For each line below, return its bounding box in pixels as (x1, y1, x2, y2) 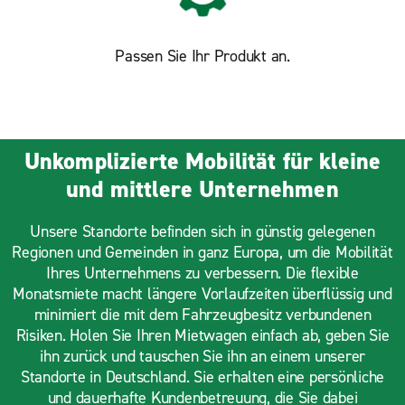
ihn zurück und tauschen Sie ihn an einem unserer (40, 345, 365, 367)
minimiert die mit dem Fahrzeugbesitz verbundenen (33, 304, 372, 325)
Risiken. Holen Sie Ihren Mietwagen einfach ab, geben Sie (15, 325, 390, 346)
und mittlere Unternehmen (66, 174, 339, 204)
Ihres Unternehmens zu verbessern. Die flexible (46, 262, 359, 284)
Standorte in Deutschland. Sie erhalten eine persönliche (20, 366, 385, 388)
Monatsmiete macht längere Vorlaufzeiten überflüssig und (13, 283, 392, 305)
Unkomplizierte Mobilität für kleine (24, 146, 381, 176)
